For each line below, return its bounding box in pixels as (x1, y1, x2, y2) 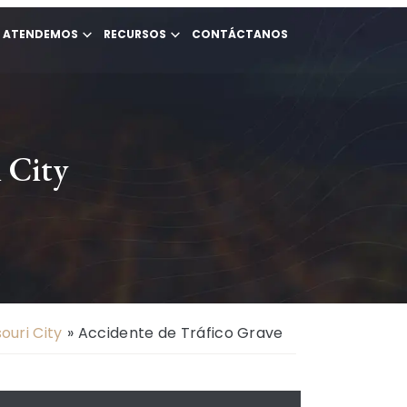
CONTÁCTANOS (192, 26, 288, 42)
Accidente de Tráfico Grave (77, 323, 283, 343)
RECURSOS (104, 26, 166, 42)
